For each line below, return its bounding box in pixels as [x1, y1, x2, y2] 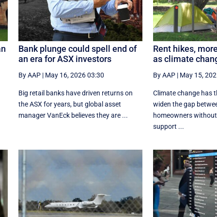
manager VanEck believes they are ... [18, 111, 128, 120]
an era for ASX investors [18, 54, 111, 64]
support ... [153, 123, 184, 131]
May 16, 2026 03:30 [45, 71, 104, 79]
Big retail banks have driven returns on [18, 89, 133, 97]
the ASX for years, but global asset [18, 100, 121, 108]
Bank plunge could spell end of [18, 44, 137, 54]
